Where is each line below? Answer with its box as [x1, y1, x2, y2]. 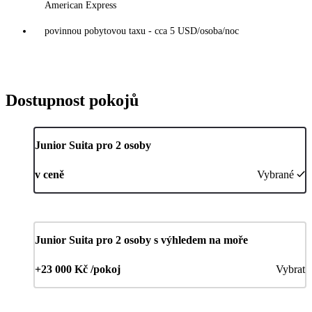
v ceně [35, 169, 64, 181]
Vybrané [257, 169, 294, 181]
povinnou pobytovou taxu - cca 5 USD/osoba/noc [45, 26, 239, 37]
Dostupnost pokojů [6, 91, 139, 110]
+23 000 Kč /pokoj [35, 263, 120, 276]
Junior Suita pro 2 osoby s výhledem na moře [35, 234, 248, 247]
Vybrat [276, 263, 305, 276]
